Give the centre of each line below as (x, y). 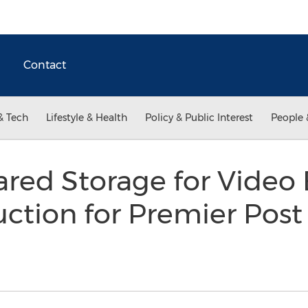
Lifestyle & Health (87, 118)
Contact (45, 65)
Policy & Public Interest (199, 118)
